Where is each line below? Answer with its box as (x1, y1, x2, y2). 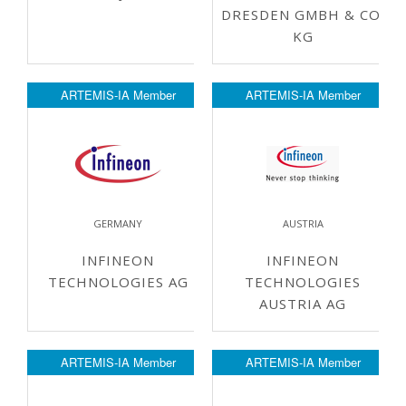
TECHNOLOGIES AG (47, 273, 188, 291)
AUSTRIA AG (259, 295, 346, 313)
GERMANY (93, 217, 142, 230)
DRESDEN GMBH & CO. (221, 5, 384, 24)
